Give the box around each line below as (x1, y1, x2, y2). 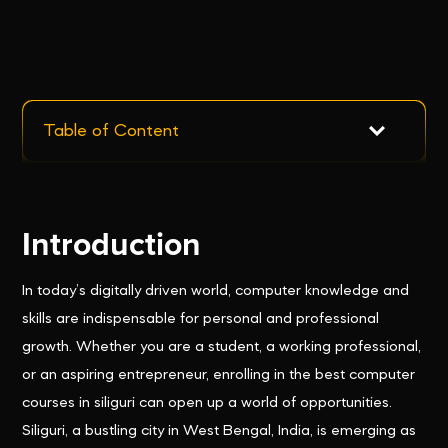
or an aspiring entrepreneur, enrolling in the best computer (22, 367, 416, 384)
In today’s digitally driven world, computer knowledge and (22, 283, 410, 300)
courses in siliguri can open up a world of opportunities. (22, 395, 393, 412)
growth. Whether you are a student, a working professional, (22, 339, 422, 356)
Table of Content (43, 122, 180, 141)
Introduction (22, 226, 202, 266)
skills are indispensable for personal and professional (22, 311, 380, 328)
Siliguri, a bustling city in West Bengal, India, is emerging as (22, 423, 417, 440)
